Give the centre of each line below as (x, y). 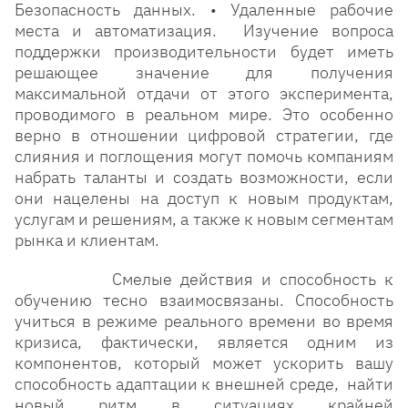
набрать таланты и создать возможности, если (204, 177)
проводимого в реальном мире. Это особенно (204, 114)
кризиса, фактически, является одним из (204, 342)
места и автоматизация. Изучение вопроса (204, 31)
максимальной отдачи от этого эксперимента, (204, 93)
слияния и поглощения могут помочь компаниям (204, 156)
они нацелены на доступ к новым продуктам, (204, 198)
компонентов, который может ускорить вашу (204, 363)
